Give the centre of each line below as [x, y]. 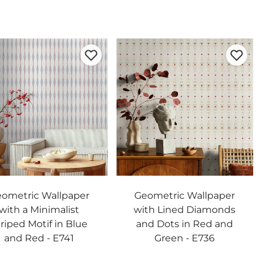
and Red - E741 [39, 238]
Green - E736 [185, 238]
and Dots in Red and [185, 224]
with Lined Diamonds [185, 209]
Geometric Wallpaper [185, 195]
